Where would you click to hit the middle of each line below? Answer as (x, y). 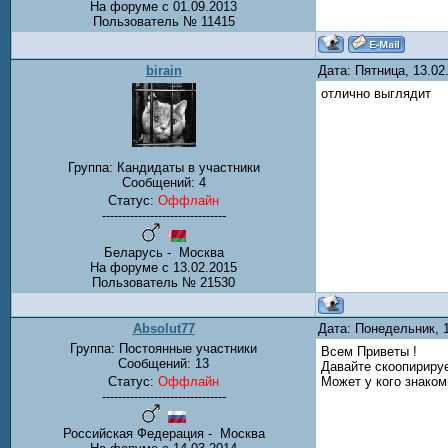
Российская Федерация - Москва (163, 433)
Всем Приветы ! (369, 351)
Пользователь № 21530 (163, 283)
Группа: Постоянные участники (163, 348)
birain (163, 70)
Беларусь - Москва (163, 253)
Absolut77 (163, 328)
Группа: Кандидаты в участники (163, 168)
